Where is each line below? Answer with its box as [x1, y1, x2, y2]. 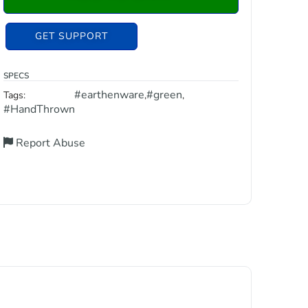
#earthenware [74, 87, 144, 102]
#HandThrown [3, 102, 76, 117]
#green [146, 87, 182, 102]
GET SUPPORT [35, 30, 109, 43]
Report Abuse [13, 135, 86, 151]
